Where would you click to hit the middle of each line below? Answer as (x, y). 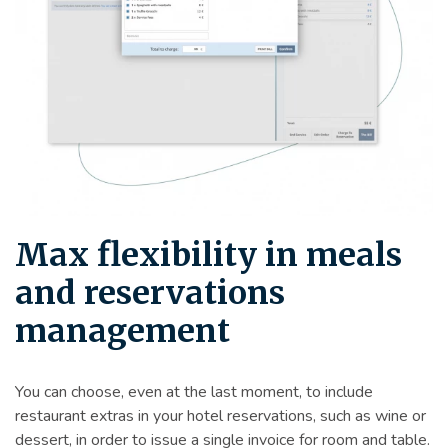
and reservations (150, 292)
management (122, 330)
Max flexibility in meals (208, 254)
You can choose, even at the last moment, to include (194, 391)
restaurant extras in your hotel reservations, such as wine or (220, 415)
